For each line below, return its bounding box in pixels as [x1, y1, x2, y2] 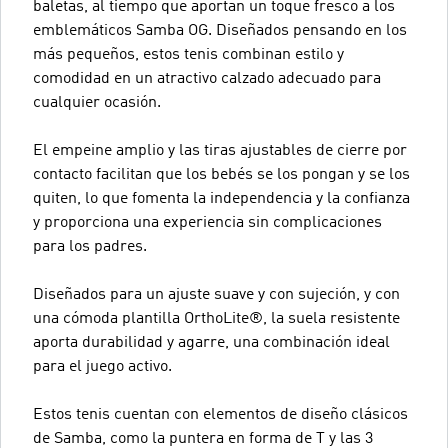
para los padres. [33, 239, 147, 255]
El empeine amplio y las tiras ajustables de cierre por [33, 143, 407, 159]
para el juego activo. [33, 359, 172, 375]
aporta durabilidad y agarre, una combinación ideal [33, 335, 390, 351]
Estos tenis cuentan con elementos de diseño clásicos [33, 407, 408, 423]
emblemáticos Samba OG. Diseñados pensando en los [33, 23, 407, 39]
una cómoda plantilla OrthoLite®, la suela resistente [33, 311, 400, 327]
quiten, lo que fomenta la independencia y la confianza [33, 191, 410, 207]
